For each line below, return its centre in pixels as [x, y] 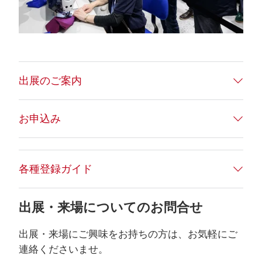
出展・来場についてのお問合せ [111, 207]
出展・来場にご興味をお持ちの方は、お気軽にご [128, 234]
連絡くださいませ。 [63, 249]
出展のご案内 [50, 80]
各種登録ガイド [56, 168]
